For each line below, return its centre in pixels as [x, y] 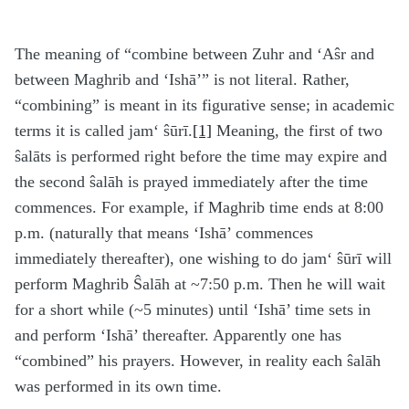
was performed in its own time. [118, 387]
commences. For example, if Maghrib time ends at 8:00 [199, 208]
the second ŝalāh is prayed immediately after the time [191, 182]
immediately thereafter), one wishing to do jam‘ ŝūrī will [203, 259]
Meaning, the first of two [297, 131]
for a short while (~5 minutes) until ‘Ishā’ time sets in [193, 310]
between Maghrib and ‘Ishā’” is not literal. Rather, [182, 80]
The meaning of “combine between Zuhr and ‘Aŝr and [194, 54]
